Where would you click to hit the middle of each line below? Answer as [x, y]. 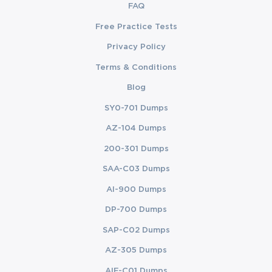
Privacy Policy [136, 47]
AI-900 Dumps [136, 189]
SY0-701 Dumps [136, 108]
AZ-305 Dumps [136, 250]
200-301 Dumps [136, 148]
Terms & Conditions [136, 67]
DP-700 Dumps [136, 210]
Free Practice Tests [136, 26]
